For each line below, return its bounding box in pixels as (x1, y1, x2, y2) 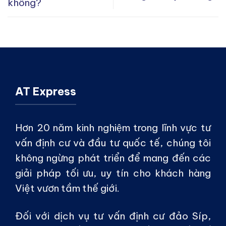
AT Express (15, 84, 76, 99)
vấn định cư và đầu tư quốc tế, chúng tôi (15, 137, 211, 149)
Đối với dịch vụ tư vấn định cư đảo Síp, (15, 210, 211, 222)
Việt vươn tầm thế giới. (15, 182, 120, 195)
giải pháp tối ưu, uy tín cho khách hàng (15, 167, 211, 180)
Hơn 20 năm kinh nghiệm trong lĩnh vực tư (15, 122, 211, 134)
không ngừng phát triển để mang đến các (15, 152, 211, 164)
